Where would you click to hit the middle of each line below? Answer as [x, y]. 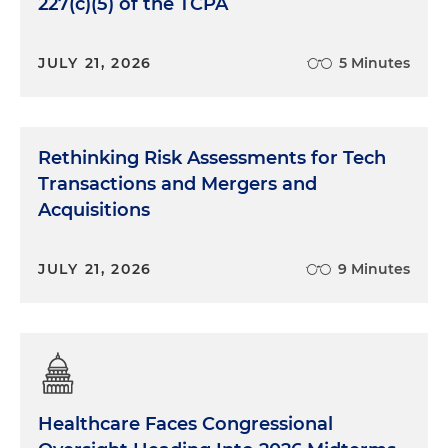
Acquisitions [94, 209]
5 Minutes [374, 62]
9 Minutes [374, 268]
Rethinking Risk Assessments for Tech [212, 157]
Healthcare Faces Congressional [185, 423]
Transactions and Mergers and [177, 183]
